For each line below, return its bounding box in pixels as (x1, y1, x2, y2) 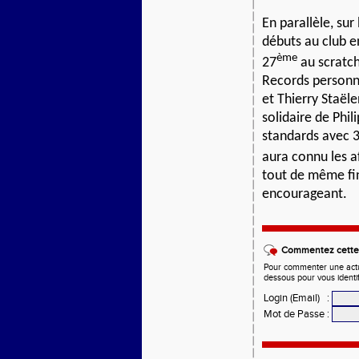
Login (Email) (264, 292, 320, 305)
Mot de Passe (264, 308, 325, 321)
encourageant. (262, 187, 347, 202)
